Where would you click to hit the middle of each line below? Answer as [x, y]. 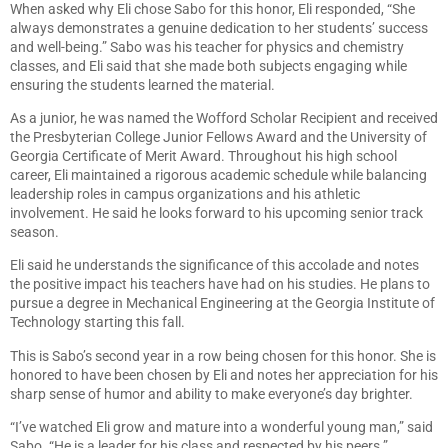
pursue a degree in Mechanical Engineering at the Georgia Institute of [222, 303]
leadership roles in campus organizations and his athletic [185, 193]
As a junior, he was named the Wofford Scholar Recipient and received [224, 117]
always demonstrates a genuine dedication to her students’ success [219, 27]
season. [36, 231]
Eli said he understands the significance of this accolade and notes [214, 265]
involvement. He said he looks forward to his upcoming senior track [216, 212]
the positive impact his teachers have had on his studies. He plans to [220, 284]
